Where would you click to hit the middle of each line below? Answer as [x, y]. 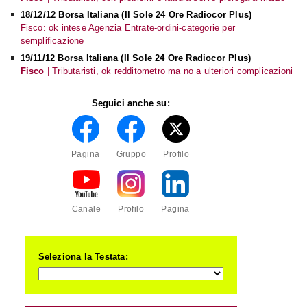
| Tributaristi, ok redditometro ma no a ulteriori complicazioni [169, 71]
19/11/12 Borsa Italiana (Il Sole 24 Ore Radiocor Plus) [136, 58]
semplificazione [52, 40]
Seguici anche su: [131, 103]
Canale [86, 209]
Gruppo [131, 154]
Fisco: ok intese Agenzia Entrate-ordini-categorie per [128, 27]
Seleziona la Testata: [83, 256]
